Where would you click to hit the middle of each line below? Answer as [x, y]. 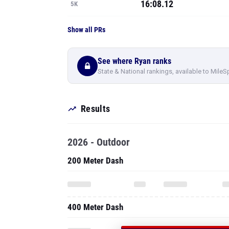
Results [96, 109]
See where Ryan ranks [134, 61]
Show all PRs [86, 30]
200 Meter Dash [95, 161]
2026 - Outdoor [99, 142]
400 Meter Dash [95, 207]
